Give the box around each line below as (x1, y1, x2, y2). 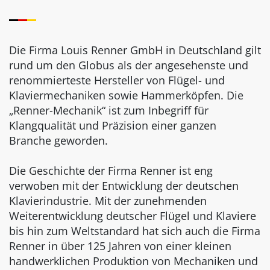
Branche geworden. (9, 133, 108, 148)
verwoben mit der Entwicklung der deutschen (9, 178, 239, 193)
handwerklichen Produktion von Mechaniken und (9, 254, 258, 269)
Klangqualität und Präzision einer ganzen (9, 118, 216, 133)
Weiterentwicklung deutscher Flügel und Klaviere (9, 209, 256, 224)
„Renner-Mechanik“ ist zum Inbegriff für (9, 103, 209, 118)
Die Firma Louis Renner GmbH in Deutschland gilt (9, 43, 261, 58)
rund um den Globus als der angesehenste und (9, 58, 248, 73)
